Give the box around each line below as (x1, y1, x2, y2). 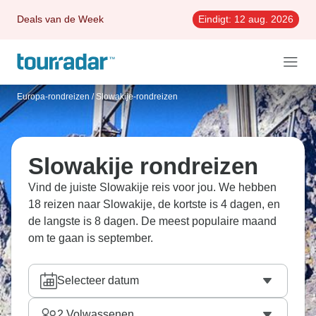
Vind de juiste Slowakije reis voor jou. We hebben (28, 181, 276, 193)
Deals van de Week (17, 13, 104, 25)
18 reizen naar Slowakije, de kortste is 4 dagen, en (28, 198, 280, 210)
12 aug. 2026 (231, 13, 293, 25)
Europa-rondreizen (17, 92, 90, 102)
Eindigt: (198, 13, 231, 25)
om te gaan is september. (28, 232, 153, 244)
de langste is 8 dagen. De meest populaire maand (28, 215, 276, 227)
